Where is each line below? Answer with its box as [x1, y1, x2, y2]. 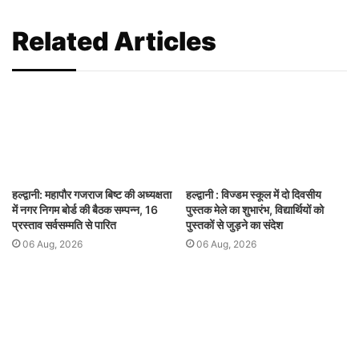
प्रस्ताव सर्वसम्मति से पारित [12, 217, 116, 232]
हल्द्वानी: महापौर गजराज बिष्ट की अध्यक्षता [12, 187, 171, 201]
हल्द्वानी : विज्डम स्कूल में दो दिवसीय [186, 187, 321, 201]
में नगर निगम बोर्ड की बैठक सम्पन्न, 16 [12, 202, 158, 216]
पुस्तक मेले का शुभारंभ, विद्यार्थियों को [186, 202, 324, 216]
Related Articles [12, 26, 216, 58]
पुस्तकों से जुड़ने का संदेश [186, 217, 283, 232]
